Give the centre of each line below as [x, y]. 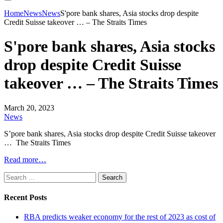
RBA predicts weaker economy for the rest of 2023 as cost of [120, 217]
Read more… [25, 159]
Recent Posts [25, 198]
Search [14, 176]
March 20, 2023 [29, 108]
